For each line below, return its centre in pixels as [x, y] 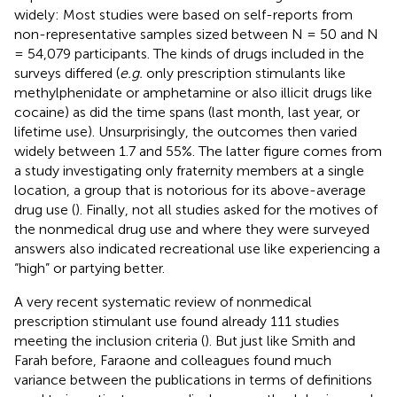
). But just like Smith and [280, 340]
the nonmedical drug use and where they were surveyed [192, 229]
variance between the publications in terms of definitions [193, 379]
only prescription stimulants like [244, 73]
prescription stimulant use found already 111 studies [177, 321]
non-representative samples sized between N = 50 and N [196, 34]
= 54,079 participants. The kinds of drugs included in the [189, 53]
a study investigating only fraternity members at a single [189, 170]
